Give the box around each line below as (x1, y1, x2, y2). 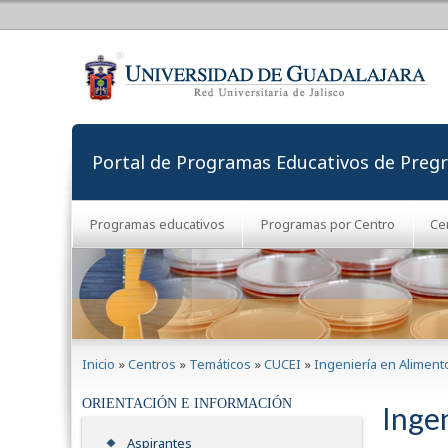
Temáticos (189, 355, 251, 373)
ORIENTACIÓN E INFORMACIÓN (82, 396, 292, 412)
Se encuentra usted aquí (82, 338, 270, 360)
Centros (128, 355, 176, 373)
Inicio (82, 355, 115, 373)
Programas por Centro (260, 214, 395, 233)
